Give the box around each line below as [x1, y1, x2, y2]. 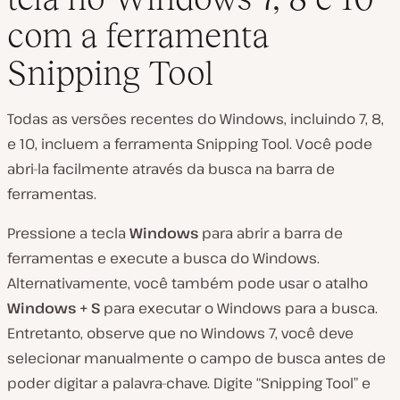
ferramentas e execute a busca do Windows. [7, 247, 320, 268]
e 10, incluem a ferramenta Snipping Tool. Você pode [7, 133, 372, 154]
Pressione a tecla [7, 222, 129, 243]
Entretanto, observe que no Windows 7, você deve [7, 322, 354, 343]
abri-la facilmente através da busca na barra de [7, 158, 335, 179]
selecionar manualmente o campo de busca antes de [7, 347, 386, 368]
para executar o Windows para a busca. [104, 297, 378, 318]
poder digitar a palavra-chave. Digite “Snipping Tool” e [7, 372, 371, 393]
